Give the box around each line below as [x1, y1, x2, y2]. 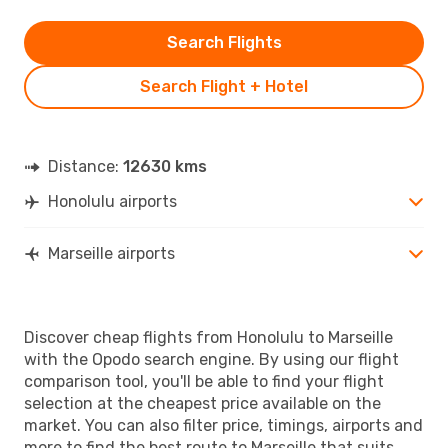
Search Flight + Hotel [140, 76, 308, 96]
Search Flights [166, 32, 282, 52]
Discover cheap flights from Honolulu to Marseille [24, 327, 393, 347]
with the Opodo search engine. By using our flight [24, 349, 399, 369]
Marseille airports [48, 243, 175, 263]
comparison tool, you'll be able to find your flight [24, 371, 384, 391]
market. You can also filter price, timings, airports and [24, 415, 423, 435]
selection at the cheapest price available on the [24, 393, 381, 413]
